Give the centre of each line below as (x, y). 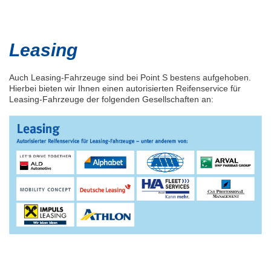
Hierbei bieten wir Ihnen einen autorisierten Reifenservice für (125, 89)
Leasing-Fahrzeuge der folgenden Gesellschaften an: (111, 100)
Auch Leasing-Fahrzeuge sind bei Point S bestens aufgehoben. (130, 78)
